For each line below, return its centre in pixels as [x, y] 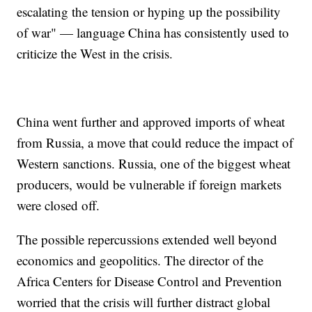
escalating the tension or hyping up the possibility [149, 11]
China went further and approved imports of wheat [151, 121]
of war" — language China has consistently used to [153, 32]
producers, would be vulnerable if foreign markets [149, 184]
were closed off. [58, 205]
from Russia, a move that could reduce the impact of [155, 142]
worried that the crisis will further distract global [144, 302]
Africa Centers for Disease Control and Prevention [150, 281]
